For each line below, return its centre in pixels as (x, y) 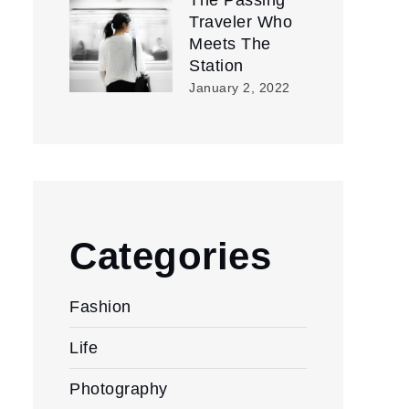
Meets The (230, 44)
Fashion (100, 307)
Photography (119, 389)
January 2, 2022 (240, 88)
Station (216, 66)
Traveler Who (241, 22)
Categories (170, 256)
